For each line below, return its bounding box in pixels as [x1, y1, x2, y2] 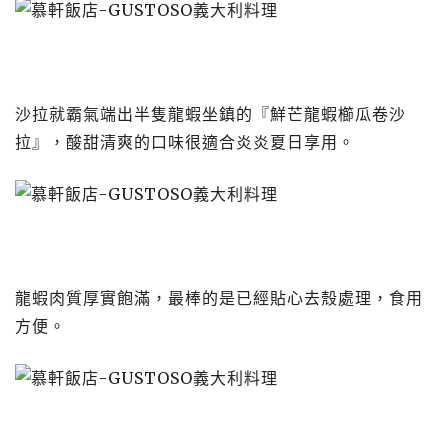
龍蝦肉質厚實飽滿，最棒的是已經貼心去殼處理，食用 [15, 288, 423, 308]
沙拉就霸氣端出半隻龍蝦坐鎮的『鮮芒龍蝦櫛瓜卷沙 [15, 104, 406, 124]
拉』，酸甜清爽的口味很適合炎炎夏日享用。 [15, 132, 355, 152]
